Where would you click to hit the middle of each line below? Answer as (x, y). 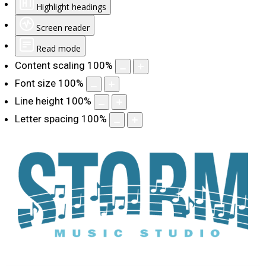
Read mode (58, 49)
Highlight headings (71, 7)
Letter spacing (47, 119)
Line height (39, 101)
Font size (35, 83)
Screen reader (63, 28)
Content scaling (50, 66)
